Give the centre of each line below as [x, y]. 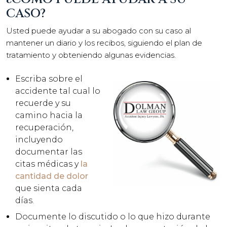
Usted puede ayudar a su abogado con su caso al [99, 31]
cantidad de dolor [52, 176]
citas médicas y [48, 164]
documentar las [49, 152]
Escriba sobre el [49, 79]
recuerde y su [43, 103]
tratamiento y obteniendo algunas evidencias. [91, 55]
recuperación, [44, 127]
